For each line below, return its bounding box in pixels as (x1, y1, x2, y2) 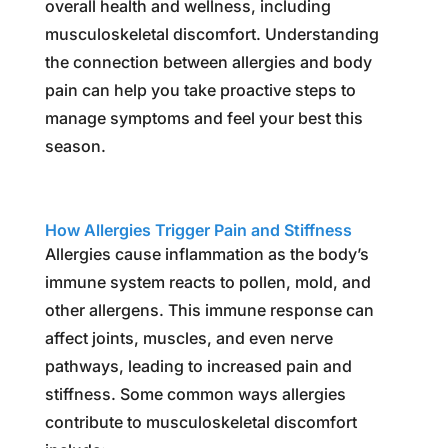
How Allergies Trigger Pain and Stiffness (44, 219, 352, 240)
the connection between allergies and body (44, 51, 372, 72)
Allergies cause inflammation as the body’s (44, 243, 369, 264)
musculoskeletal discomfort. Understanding (44, 23, 379, 44)
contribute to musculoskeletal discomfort (44, 411, 357, 432)
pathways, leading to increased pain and (44, 355, 352, 376)
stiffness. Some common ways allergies (44, 383, 346, 404)
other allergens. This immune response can (44, 299, 374, 320)
